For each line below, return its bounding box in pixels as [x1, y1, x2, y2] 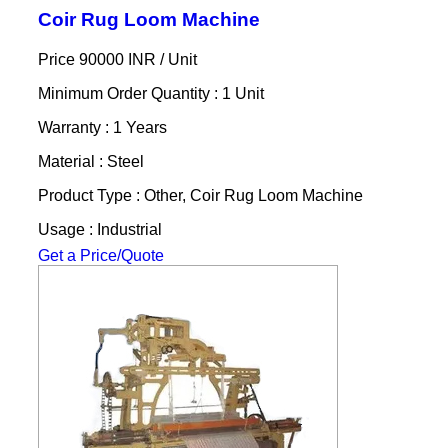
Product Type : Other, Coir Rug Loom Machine [37, 186, 363, 204]
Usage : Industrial [37, 220, 162, 238]
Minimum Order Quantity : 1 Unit [37, 84, 264, 102]
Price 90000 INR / [37, 50, 168, 68]
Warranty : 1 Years [37, 118, 167, 136]
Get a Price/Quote [37, 246, 164, 264]
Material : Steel [37, 152, 144, 170]
